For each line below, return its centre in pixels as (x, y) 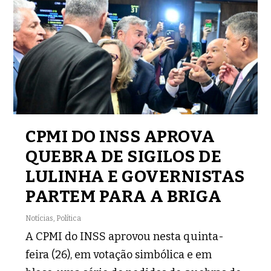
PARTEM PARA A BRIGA (124, 197)
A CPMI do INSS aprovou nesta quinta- (125, 237)
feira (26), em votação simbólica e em (119, 255)
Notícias (40, 219)
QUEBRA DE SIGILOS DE (124, 157)
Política (69, 219)
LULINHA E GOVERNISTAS (135, 177)
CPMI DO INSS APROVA (120, 137)
